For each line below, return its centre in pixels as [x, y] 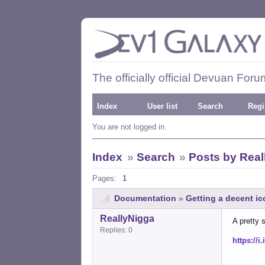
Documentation [145, 198]
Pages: [104, 178]
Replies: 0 [116, 230]
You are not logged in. [130, 127]
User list [162, 106]
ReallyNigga [127, 218]
